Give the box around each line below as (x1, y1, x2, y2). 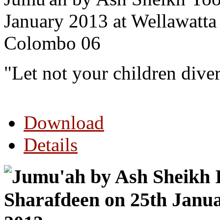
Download (24, 112, 104, 134)
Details (24, 134, 78, 156)
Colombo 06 (4, 32, 101, 54)
